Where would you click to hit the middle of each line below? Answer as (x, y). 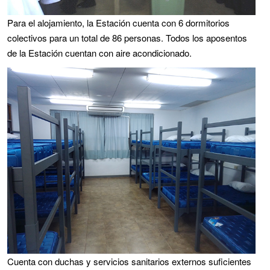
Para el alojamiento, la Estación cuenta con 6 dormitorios (118, 23)
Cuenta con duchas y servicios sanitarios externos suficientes (129, 261)
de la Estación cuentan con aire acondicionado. (99, 53)
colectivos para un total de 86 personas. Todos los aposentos (127, 38)
